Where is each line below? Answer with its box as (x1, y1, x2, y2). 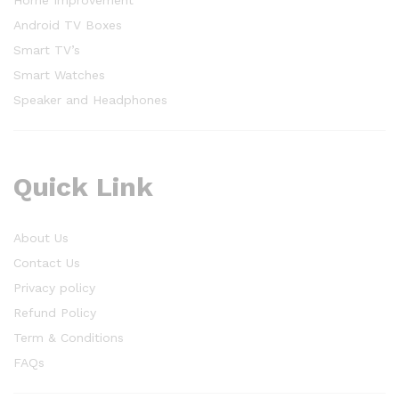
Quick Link (13, 171, 153, 203)
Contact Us (13, 256, 80, 271)
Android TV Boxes (13, 18, 122, 33)
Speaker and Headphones (13, 93, 167, 108)
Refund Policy (13, 305, 96, 321)
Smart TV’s (13, 43, 80, 58)
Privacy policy (13, 281, 95, 296)
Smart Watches (13, 68, 105, 83)
